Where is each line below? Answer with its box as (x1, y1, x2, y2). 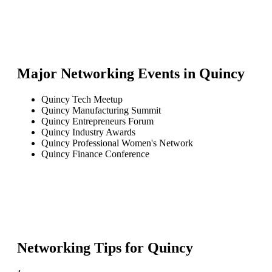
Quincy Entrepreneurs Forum (41, 115, 154, 126)
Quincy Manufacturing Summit (41, 104, 161, 115)
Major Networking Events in (17, 65, 199, 81)
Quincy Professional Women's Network (41, 137, 193, 148)
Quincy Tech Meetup (41, 93, 123, 104)
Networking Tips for (17, 239, 148, 256)
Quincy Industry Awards (41, 126, 135, 137)
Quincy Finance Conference (41, 148, 149, 159)
